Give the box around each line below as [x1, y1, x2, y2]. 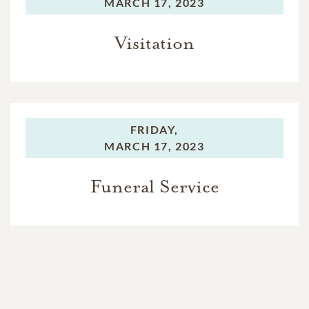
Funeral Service [90, 175, 219, 199]
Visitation [114, 32, 195, 55]
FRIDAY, [130, 123, 179, 137]
